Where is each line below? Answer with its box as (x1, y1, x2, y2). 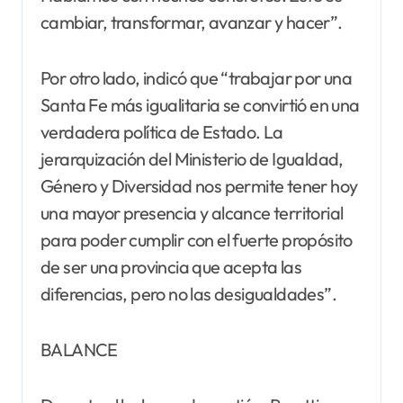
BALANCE (40, 338, 118, 362)
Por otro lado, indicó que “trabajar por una (40, 67, 353, 90)
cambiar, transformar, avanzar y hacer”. (40, 11, 343, 34)
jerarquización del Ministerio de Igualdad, (40, 148, 344, 171)
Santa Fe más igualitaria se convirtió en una (40, 94, 360, 117)
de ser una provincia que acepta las (40, 255, 301, 279)
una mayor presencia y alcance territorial (40, 201, 344, 225)
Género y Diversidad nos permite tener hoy (40, 175, 358, 198)
